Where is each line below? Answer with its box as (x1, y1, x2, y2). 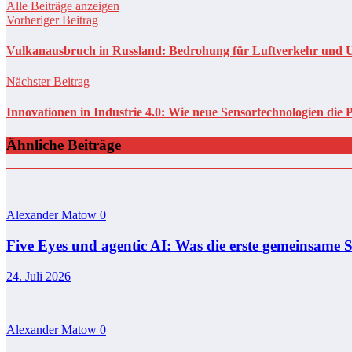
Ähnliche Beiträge (6, 136, 121, 153)
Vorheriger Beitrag (6, 13, 98, 27)
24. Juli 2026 (6, 269, 71, 283)
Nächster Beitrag (6, 75, 90, 89)
